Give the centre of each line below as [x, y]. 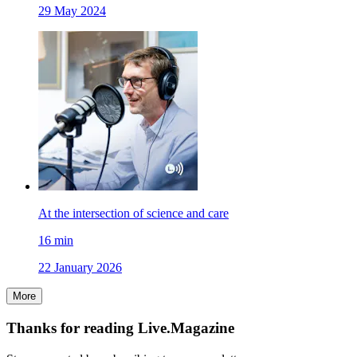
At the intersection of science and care [133, 214]
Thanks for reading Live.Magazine [120, 328]
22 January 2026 [80, 268]
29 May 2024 [72, 11]
